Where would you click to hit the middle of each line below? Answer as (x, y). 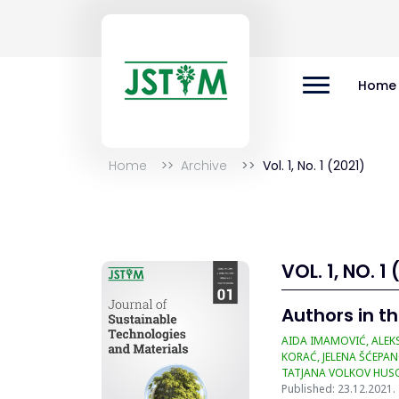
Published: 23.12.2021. (338, 389)
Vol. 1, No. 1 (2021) (314, 166)
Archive (204, 166)
